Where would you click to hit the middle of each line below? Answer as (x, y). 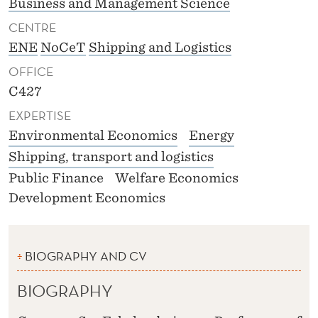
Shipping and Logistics (160, 48)
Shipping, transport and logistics (111, 157)
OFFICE (31, 72)
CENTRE (32, 28)
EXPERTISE (40, 116)
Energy (212, 136)
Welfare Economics (177, 178)
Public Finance (56, 178)
